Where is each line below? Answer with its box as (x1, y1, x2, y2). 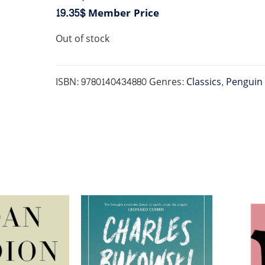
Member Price (85, 4, 159, 23)
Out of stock (55, 30, 109, 48)
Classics (186, 73, 221, 91)
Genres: (148, 73, 186, 91)
